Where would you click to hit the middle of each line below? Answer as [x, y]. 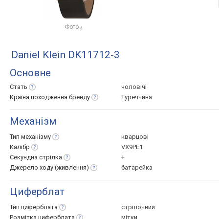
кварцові [135, 137]
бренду [79, 97]
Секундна [24, 157]
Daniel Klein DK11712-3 [66, 55]
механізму [36, 137]
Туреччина [137, 97]
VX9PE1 [132, 147]
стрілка [51, 157]
